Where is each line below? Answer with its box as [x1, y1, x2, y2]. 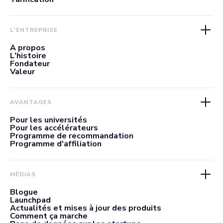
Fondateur [10, 58, 50, 69]
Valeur [10, 66, 35, 77]
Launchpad [10, 195, 51, 206]
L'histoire [10, 50, 46, 61]
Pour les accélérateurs [10, 122, 98, 133]
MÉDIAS [10, 170, 36, 178]
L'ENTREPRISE [10, 26, 58, 34]
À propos [10, 42, 45, 53]
